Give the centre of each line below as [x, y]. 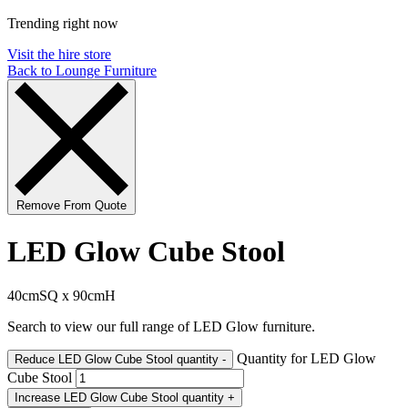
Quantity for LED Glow [306, 359]
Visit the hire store [59, 55]
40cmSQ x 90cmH [61, 296]
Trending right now [63, 24]
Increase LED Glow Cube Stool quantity [203, 398]
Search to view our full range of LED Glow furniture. [161, 327]
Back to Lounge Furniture [82, 71]
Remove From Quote [71, 206]
